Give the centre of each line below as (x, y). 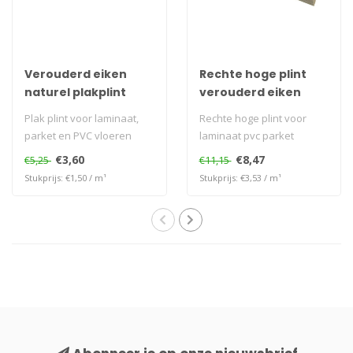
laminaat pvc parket (246, 136)
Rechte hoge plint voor (253, 119)
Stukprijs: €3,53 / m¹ (240, 178)
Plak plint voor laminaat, (82, 119)
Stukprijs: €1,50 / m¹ (65, 178)
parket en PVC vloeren (78, 136)
